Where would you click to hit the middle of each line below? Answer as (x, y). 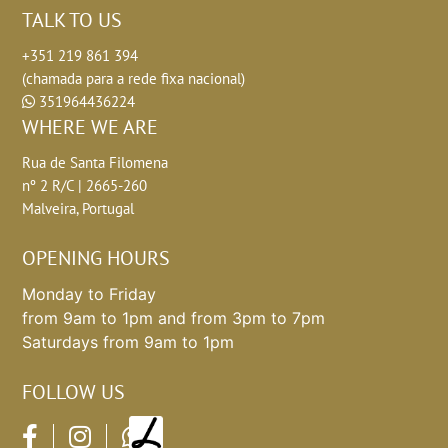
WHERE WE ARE (90, 127)
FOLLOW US (74, 392)
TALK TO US (72, 20)
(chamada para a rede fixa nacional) (134, 79)
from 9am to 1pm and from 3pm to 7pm (174, 318)
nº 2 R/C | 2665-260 (85, 186)
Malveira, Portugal (78, 209)
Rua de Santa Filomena (95, 163)
